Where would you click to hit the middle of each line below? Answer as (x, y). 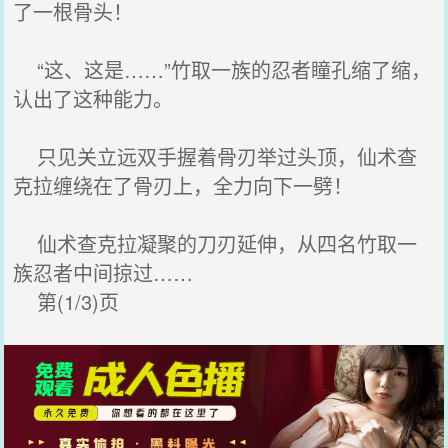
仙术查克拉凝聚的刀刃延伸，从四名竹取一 (215, 243)
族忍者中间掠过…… (103, 272)
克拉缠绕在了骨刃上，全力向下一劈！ (183, 185)
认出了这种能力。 (93, 98)
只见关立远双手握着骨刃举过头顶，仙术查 (215, 156)
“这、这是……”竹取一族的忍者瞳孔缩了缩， (222, 69)
